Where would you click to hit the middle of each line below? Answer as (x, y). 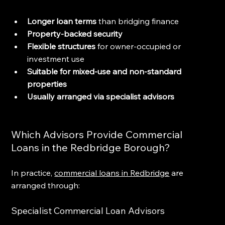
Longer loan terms (62, 21)
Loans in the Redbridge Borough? (91, 147)
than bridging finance (138, 21)
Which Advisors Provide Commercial (98, 134)
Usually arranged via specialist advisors (101, 96)
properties (47, 84)
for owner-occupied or (139, 46)
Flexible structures (62, 46)
